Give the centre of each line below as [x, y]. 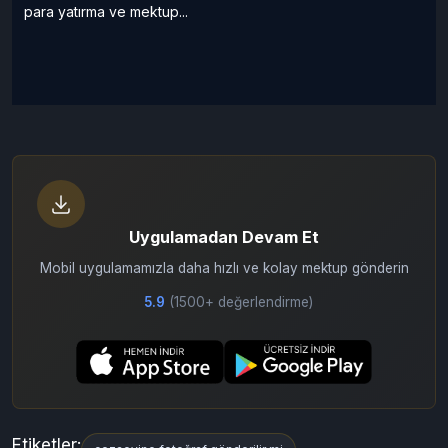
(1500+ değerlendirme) [240, 301]
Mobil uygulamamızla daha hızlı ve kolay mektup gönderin [224, 267]
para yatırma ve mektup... [106, 11]
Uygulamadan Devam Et [224, 236]
